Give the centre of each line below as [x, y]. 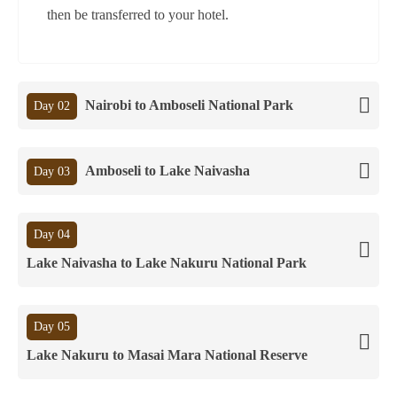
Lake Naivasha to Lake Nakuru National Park [167, 262]
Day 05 [52, 326]
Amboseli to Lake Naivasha [167, 170]
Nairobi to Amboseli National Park [189, 105]
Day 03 [52, 171]
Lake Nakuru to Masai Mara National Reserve [167, 354]
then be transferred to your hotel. [138, 14]
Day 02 [52, 105]
